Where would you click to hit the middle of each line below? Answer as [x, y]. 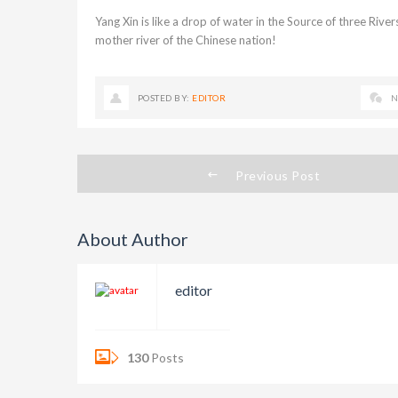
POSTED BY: [165, 98]
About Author [133, 239]
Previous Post [278, 176]
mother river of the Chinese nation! [186, 40]
